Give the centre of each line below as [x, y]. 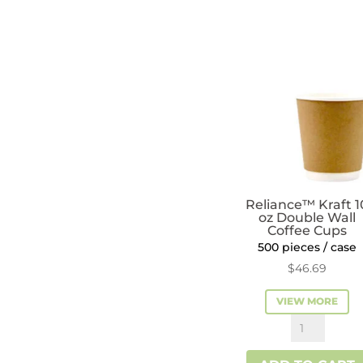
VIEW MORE [307, 301]
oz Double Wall [307, 217]
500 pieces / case [307, 247]
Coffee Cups [307, 230]
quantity [318, 32]
